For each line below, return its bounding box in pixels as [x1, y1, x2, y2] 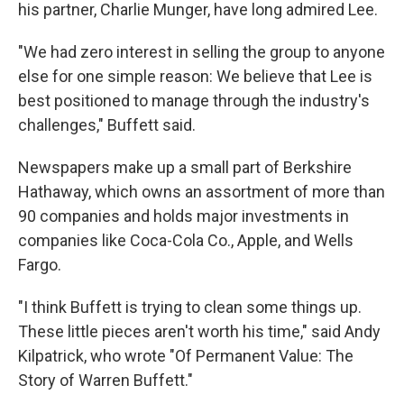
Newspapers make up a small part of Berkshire [18, 158, 352, 177]
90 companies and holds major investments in [18, 207, 349, 225]
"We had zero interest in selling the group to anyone [18, 42, 385, 61]
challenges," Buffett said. [18, 115, 196, 134]
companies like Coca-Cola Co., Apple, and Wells [18, 231, 353, 250]
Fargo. [18, 255, 61, 274]
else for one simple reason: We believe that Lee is [18, 67, 372, 86]
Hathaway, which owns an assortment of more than [18, 182, 385, 201]
